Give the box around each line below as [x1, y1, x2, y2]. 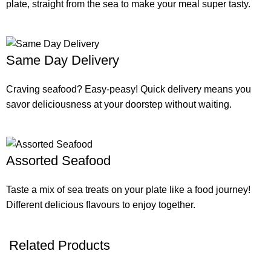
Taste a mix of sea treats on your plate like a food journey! [6, 184, 251, 195]
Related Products [9, 238, 110, 253]
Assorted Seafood [6, 153, 111, 169]
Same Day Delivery [6, 52, 120, 68]
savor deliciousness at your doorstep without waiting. [6, 99, 232, 109]
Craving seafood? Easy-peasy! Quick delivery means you [6, 83, 252, 94]
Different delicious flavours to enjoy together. [6, 200, 196, 211]
